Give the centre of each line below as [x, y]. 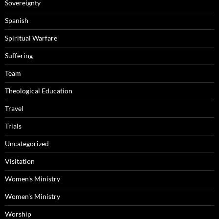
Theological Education [39, 91]
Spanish [17, 21]
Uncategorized [27, 144]
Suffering [19, 56]
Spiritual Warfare [31, 38]
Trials [13, 126]
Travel [14, 109]
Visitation [20, 161]
